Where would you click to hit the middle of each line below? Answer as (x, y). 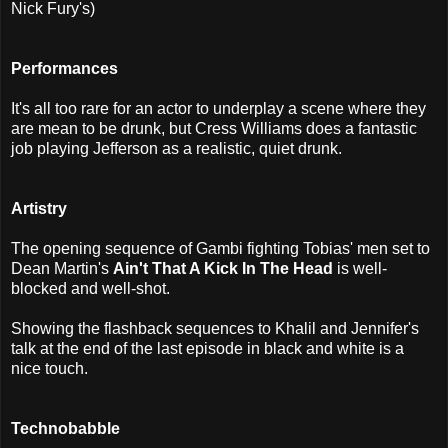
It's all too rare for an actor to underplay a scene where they (218, 108)
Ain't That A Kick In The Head (223, 268)
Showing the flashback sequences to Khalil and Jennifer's (215, 328)
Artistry (39, 208)
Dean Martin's (62, 268)
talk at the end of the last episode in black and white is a (207, 348)
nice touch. (49, 368)
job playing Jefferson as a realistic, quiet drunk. (176, 148)
